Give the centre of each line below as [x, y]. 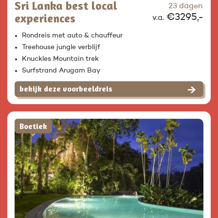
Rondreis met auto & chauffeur [72, 36]
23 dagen [185, 7]
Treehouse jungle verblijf [61, 47]
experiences [45, 18]
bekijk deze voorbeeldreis [66, 89]
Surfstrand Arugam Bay [61, 71]
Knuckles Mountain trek [60, 59]
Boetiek [33, 126]
